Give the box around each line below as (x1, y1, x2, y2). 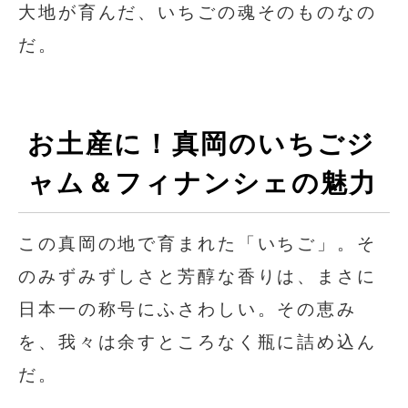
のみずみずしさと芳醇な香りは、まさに (18, 266, 377, 286)
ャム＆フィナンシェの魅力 (27, 168, 378, 198)
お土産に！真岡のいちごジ (27, 128, 376, 158)
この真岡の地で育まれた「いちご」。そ (18, 233, 377, 253)
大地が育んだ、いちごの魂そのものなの (18, 2, 377, 22)
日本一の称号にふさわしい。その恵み (18, 299, 357, 319)
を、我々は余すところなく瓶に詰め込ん (18, 331, 377, 352)
